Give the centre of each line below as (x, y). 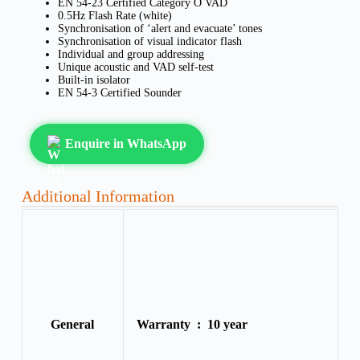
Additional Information (98, 196)
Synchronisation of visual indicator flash (149, 41)
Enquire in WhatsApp (125, 143)
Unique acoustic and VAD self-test (135, 67)
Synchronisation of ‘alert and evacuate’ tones (160, 28)
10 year (227, 324)
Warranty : (172, 324)
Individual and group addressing (131, 54)
